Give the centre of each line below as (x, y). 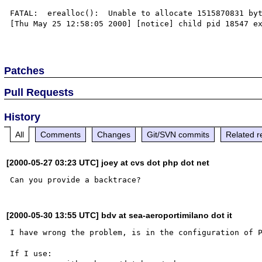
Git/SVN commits (178, 134)
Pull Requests (39, 92)
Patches (25, 70)
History (23, 117)
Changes (114, 134)
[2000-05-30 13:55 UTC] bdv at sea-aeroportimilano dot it (120, 215)
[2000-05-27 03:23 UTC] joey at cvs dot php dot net (108, 162)
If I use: (31, 253)
